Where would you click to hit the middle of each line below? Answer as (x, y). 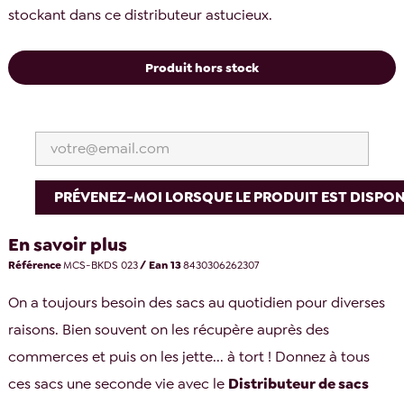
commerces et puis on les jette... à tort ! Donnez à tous (189, 357)
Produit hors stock (202, 67)
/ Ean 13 (161, 265)
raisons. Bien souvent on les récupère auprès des (169, 330)
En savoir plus (68, 244)
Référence (35, 265)
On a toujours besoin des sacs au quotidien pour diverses (197, 303)
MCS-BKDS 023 (101, 265)
